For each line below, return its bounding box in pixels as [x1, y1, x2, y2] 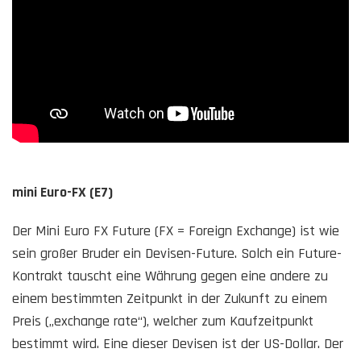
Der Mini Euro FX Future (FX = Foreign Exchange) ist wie [12, 221, 339, 240]
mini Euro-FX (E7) [12, 182, 113, 201]
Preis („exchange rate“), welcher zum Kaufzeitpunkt [12, 311, 313, 330]
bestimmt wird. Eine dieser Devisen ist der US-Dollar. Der [12, 334, 343, 353]
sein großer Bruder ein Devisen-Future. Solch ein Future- [12, 243, 342, 263]
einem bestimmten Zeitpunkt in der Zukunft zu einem [12, 288, 327, 308]
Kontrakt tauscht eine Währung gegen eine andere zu [12, 266, 328, 285]
